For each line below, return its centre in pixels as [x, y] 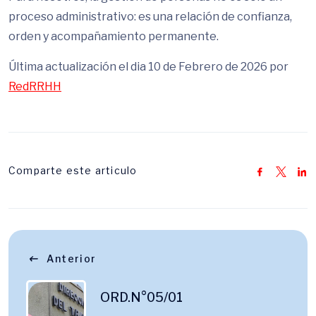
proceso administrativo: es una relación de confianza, [150, 17]
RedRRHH [35, 86]
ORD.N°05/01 [141, 297]
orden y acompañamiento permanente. [114, 36]
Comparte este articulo [73, 170]
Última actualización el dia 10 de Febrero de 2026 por [148, 67]
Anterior [72, 259]
